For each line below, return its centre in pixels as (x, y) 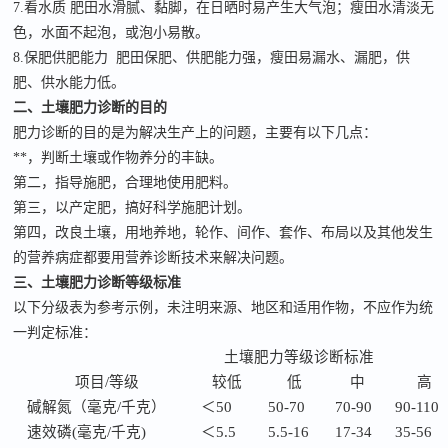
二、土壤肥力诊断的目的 (90, 107)
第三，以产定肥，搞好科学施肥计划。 (132, 207)
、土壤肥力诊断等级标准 (104, 282)
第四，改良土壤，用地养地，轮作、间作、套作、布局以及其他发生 (223, 232)
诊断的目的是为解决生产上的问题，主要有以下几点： (209, 132)
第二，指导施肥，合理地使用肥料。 (125, 182)
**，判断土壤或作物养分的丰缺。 (118, 157)
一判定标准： (55, 332)
